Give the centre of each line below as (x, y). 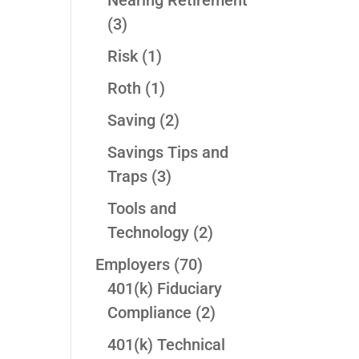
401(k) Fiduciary (165, 289)
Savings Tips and (168, 153)
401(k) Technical (167, 345)
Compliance (150, 313)
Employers (133, 265)
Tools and (142, 209)
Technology (149, 233)
